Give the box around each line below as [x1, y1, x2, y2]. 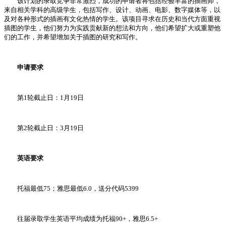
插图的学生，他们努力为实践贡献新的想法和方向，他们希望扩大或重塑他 [4, 24, 220, 32]
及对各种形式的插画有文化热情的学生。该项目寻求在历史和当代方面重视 [4, 15, 220, 23]
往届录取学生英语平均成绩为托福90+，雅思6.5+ [4, 215, 158, 223]
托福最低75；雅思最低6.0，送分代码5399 [4, 185, 139, 193]
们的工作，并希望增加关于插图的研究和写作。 [4, 33, 142, 41]
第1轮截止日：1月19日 [4, 94, 84, 102]
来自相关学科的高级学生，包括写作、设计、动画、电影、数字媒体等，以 [4, 6, 220, 14]
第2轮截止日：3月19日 [4, 124, 84, 132]
